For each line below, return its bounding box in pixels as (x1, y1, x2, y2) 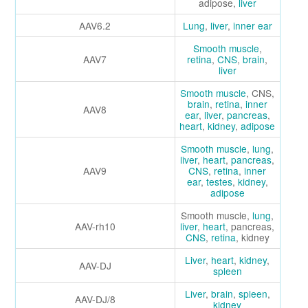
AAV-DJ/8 (74, 291, 115, 306)
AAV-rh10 (74, 219, 115, 233)
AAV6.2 (79, 18, 111, 32)
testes (206, 174, 232, 188)
